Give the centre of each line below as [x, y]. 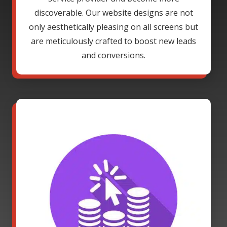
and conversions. [113, 55]
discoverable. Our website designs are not [113, 12]
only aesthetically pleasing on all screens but [113, 27]
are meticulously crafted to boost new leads [113, 41]
